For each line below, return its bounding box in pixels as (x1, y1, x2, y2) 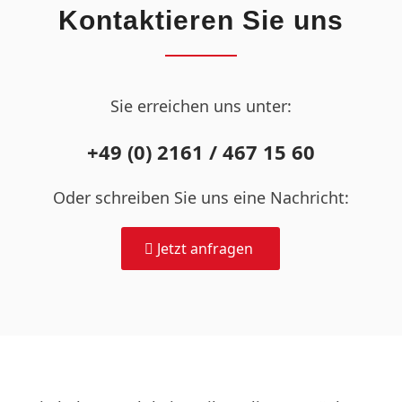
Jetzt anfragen (157, 239, 254, 259)
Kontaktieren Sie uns (57, 4, 344, 35)
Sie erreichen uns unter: (109, 94, 292, 117)
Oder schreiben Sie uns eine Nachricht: (52, 187, 349, 209)
